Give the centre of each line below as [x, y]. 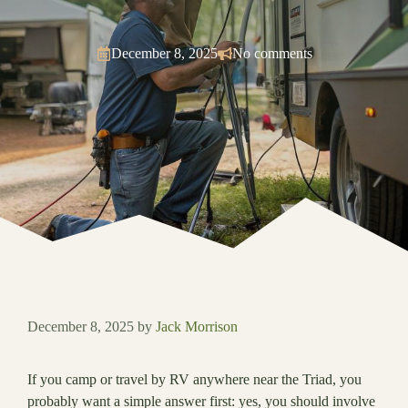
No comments [272, 54]
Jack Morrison [197, 327]
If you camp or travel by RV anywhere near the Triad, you [194, 380]
